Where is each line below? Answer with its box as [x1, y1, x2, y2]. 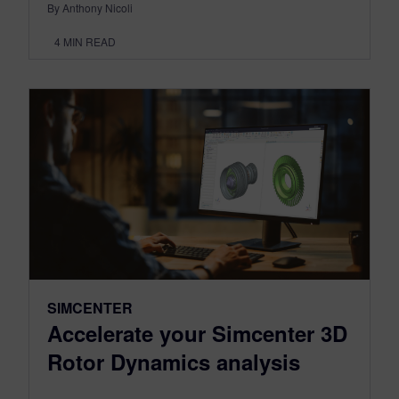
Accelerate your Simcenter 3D [47, 318, 347, 349]
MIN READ [63, 34, 116, 50]
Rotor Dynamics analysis [47, 346, 300, 378]
